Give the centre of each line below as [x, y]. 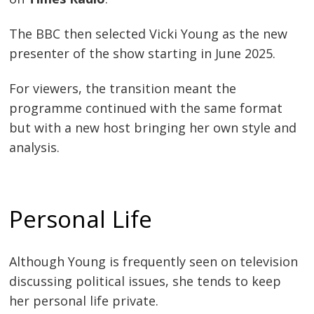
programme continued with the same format [146, 108]
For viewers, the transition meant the [123, 88]
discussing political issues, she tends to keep [145, 281]
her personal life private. [84, 300]
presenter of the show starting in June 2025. [143, 54]
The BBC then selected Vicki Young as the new [149, 34]
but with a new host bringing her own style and [153, 127]
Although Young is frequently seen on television [154, 261]
